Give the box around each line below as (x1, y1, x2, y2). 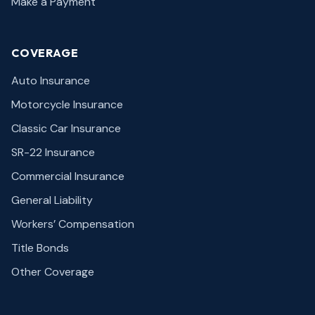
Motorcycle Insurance (11, 97, 123, 112)
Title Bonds (11, 240, 69, 255)
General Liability (11, 193, 93, 207)
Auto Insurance (11, 73, 90, 88)
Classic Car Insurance (11, 121, 121, 136)
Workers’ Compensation (11, 217, 134, 231)
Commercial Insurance (11, 169, 124, 184)
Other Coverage (11, 264, 94, 279)
